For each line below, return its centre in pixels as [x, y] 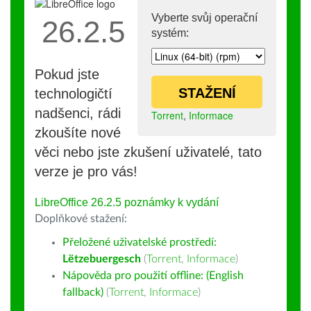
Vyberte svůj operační [204, 18]
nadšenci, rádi [78, 113]
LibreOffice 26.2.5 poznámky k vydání [127, 202]
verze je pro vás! [86, 171]
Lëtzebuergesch [102, 259]
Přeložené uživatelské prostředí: [140, 242]
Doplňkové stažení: [81, 219]
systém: [170, 33]
